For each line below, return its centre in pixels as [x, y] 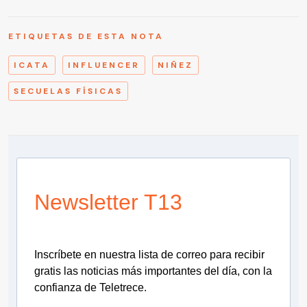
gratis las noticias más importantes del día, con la [153, 271]
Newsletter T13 [108, 202]
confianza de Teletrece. [90, 287]
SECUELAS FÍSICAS [68, 91]
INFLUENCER [104, 65]
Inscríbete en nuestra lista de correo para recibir [149, 254]
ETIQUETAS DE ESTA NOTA [86, 36]
